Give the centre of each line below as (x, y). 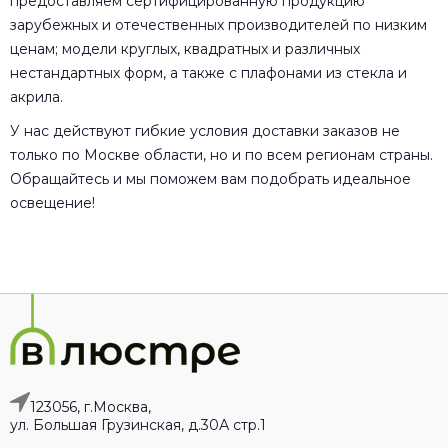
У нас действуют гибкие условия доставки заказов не (205, 130)
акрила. (36, 96)
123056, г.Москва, (90, 406)
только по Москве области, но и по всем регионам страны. (221, 154)
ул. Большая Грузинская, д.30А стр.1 (138, 424)
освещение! (52, 202)
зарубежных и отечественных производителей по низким (218, 24)
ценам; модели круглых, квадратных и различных (185, 48)
